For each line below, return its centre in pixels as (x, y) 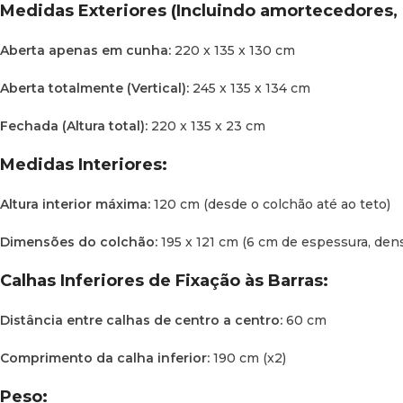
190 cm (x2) (248, 358)
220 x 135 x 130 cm (233, 50)
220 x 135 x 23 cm (206, 125)
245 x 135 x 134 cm (250, 88)
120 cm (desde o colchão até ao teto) (270, 204)
